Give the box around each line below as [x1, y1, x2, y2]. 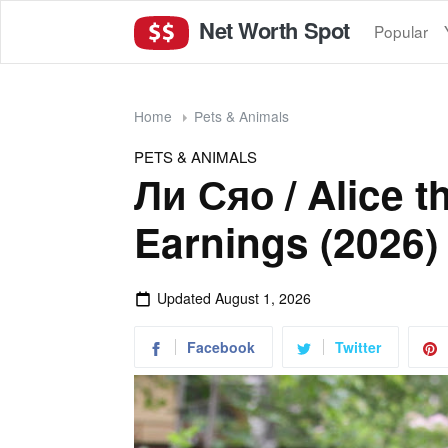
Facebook [187, 336, 255, 357]
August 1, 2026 [214, 287, 311, 308]
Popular [373, 20, 428, 43]
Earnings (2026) [134, 211, 438, 270]
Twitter [335, 336, 381, 357]
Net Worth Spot [193, 13, 350, 46]
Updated [156, 287, 215, 308]
